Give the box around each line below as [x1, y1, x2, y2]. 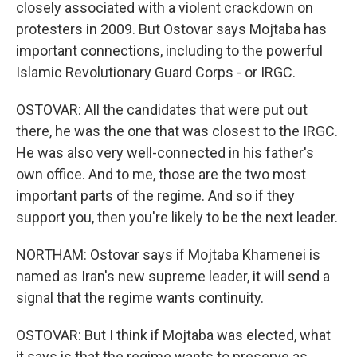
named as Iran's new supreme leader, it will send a [16, 268, 330, 284]
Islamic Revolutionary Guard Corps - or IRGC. [16, 64, 296, 80]
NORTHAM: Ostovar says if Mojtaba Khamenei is [16, 246, 320, 263]
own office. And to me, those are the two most [16, 166, 306, 182]
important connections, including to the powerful [16, 42, 323, 59]
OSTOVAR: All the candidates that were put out [16, 101, 308, 118]
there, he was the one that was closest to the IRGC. [16, 123, 338, 139]
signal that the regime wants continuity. [16, 289, 264, 306]
